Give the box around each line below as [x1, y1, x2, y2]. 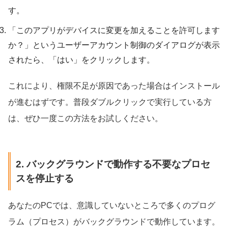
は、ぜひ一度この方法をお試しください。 [8, 114, 163, 123]
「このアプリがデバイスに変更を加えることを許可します [8, 26, 220, 35]
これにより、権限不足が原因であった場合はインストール [8, 81, 220, 91]
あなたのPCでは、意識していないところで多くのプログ [8, 201, 215, 210]
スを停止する [15, 173, 74, 184]
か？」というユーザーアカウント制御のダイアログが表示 [8, 41, 220, 50]
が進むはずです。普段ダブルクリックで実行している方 [8, 98, 212, 107]
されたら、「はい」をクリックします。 [8, 55, 155, 65]
